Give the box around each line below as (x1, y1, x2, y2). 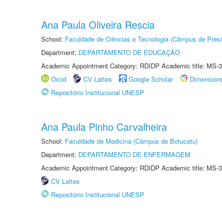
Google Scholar (129, 74, 173, 84)
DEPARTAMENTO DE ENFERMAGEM (78, 150, 190, 159)
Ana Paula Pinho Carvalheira (41, 119, 167, 134)
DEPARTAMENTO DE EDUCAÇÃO (78, 48, 180, 57)
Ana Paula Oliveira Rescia (41, 17, 155, 32)
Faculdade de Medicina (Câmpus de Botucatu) (65, 136, 198, 146)
